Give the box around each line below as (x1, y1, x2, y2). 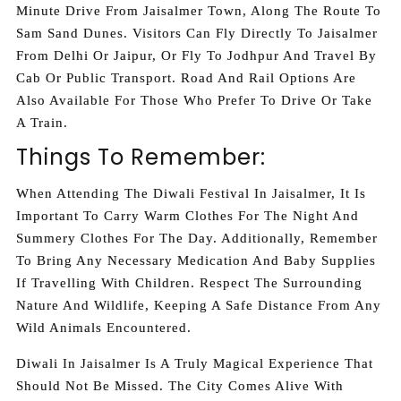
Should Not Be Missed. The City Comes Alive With (16, 378, 344, 393)
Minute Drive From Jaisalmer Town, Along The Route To (16, 3, 381, 18)
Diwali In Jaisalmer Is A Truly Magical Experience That (16, 355, 373, 371)
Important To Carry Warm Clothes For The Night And (16, 209, 359, 224)
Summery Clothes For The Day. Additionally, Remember (16, 231, 378, 246)
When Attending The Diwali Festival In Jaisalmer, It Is (16, 186, 366, 201)
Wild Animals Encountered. (16, 320, 192, 336)
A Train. (16, 115, 68, 130)
